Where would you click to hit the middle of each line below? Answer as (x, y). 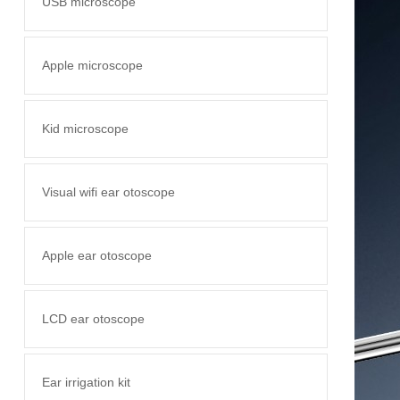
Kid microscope (85, 129)
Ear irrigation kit (86, 382)
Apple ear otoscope (96, 255)
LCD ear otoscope (93, 319)
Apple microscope (92, 65)
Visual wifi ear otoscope (108, 192)
